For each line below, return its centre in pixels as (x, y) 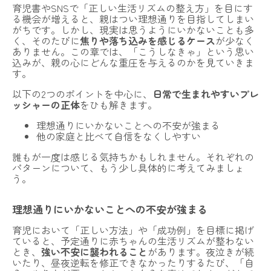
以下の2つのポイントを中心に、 (82, 94)
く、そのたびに (46, 41)
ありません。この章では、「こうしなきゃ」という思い (133, 52)
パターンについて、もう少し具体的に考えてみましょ (128, 168)
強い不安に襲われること (94, 252)
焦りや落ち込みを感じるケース (148, 41)
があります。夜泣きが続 (201, 252)
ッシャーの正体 (46, 105)
